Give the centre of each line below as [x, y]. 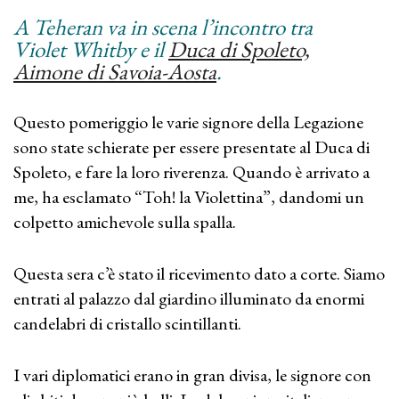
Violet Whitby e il [91, 49]
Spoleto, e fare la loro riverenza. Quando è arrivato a [191, 172]
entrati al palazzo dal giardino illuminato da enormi [189, 298]
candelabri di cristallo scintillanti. [127, 323]
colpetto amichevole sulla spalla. [125, 222]
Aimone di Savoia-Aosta [115, 71]
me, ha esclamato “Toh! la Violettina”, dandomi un [189, 197]
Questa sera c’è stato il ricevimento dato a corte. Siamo [199, 273]
